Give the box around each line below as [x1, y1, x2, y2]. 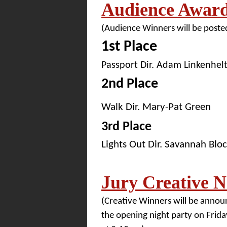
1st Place [101, 39, 157, 55]
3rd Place [101, 120, 152, 134]
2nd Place [101, 77, 158, 91]
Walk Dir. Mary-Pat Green [101, 102, 211, 112]
